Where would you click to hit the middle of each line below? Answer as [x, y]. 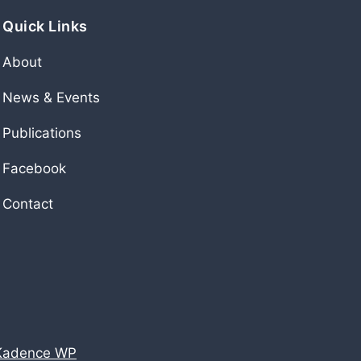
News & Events [51, 98]
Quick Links [45, 26]
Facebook [34, 168]
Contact [28, 204]
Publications [42, 133]
